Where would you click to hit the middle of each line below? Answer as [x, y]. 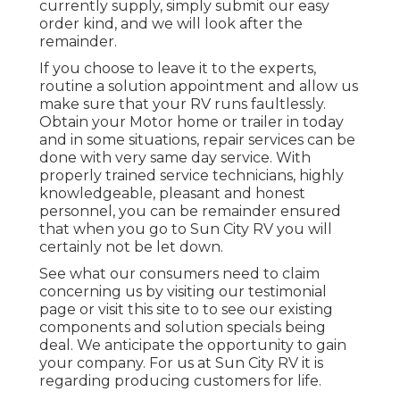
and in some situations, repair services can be [197, 140]
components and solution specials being [183, 328]
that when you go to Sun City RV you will [186, 229]
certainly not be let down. [131, 247]
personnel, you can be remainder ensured [190, 212]
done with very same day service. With [175, 158]
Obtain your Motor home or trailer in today [192, 122]
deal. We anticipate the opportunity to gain [193, 346]
